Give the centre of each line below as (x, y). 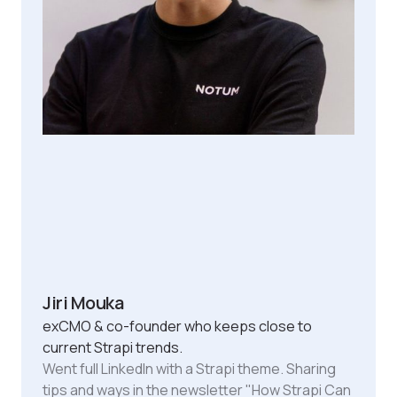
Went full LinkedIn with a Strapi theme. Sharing (189, 368)
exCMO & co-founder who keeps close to (177, 326)
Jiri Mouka (83, 302)
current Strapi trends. (113, 347)
